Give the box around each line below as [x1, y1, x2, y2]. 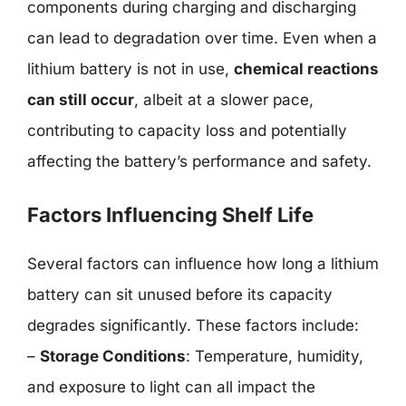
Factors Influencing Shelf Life [27, 203, 314, 227]
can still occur [27, 90, 134, 109]
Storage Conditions [40, 347, 186, 365]
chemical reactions [234, 59, 379, 78]
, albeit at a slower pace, [134, 90, 314, 109]
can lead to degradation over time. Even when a [27, 28, 377, 47]
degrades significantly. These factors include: [27, 316, 359, 334]
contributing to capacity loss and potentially [27, 121, 347, 140]
